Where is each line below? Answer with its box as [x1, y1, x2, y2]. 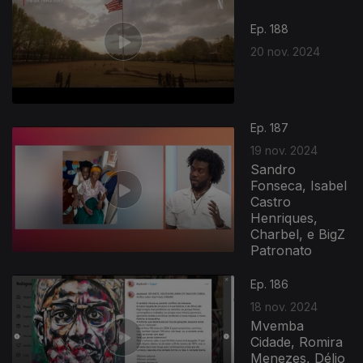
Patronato [250, 242, 313, 258]
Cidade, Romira [250, 333, 344, 350]
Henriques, [250, 210, 318, 226]
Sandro [250, 161, 297, 177]
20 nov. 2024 [250, 44, 321, 58]
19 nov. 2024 [250, 143, 318, 157]
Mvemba [250, 317, 305, 334]
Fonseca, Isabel [250, 177, 348, 194]
